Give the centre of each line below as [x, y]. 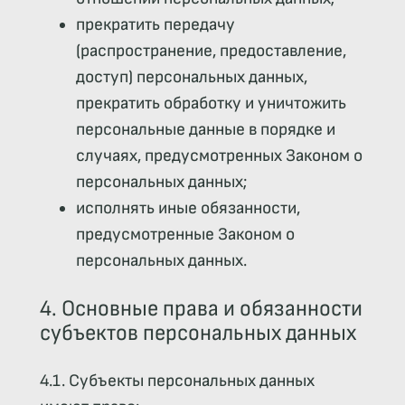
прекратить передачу [155, 24]
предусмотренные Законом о [185, 234]
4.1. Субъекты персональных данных [177, 381]
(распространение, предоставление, [211, 51]
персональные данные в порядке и [205, 129]
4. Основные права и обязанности [201, 309]
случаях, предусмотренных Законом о [219, 155]
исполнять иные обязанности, [188, 208]
